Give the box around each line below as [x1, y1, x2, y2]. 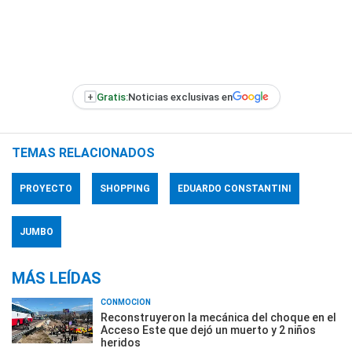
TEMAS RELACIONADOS [12, 145, 155, 160]
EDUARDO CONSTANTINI [178, 183, 291, 194]
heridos [101, 336, 141, 349]
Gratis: [96, 90, 128, 103]
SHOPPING [100, 183, 150, 194]
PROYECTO [20, 183, 72, 194]
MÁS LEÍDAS [12, 269, 101, 288]
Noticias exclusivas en [127, 90, 233, 103]
